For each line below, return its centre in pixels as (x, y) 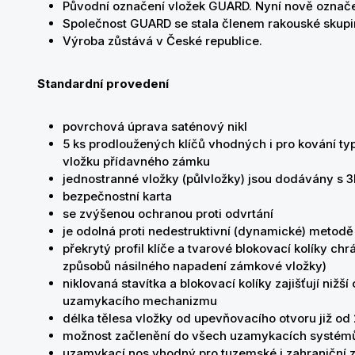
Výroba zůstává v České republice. (164, 41)
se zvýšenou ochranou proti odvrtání (168, 214)
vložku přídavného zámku (136, 161)
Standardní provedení (103, 84)
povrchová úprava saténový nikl (155, 126)
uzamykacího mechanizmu (141, 301)
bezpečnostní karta (117, 196)
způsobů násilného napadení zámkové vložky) (196, 266)
